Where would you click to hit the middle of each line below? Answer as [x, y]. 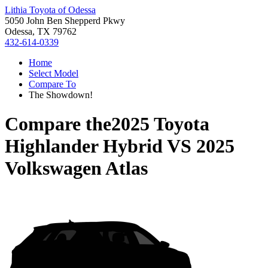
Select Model [54, 73]
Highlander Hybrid [84, 146]
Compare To [52, 84]
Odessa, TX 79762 [41, 31]
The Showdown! [61, 95]
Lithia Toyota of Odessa [50, 10]
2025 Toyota [160, 124]
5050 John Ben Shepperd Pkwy [65, 21]
